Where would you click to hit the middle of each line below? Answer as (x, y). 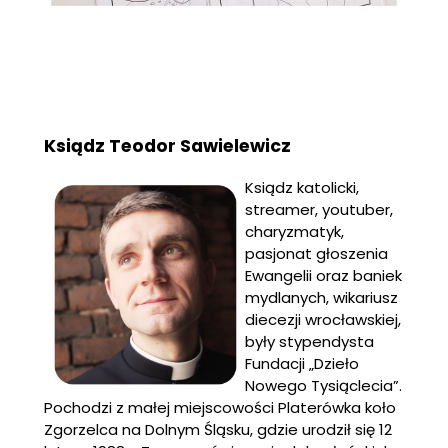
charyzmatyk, (294, 231)
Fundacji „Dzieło (302, 363)
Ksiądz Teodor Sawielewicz (167, 146)
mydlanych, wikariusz (321, 297)
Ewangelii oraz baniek (323, 275)
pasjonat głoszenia (316, 253)
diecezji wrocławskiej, (323, 319)
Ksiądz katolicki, (302, 187)
